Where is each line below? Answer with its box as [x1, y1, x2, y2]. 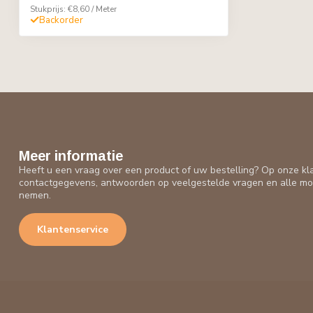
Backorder [39, 13, 83, 27]
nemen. [19, 188, 51, 202]
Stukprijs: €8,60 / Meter [30, 3, 117, 15]
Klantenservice [37, 223, 108, 237]
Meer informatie [19, 147, 123, 163]
